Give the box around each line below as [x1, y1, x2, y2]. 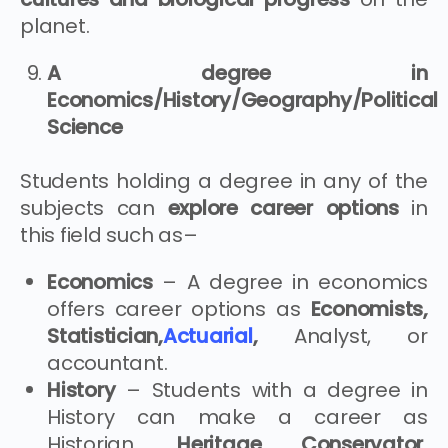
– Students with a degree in [126, 375, 428, 404]
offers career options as [47, 294, 311, 323]
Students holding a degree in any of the [20, 166, 428, 195]
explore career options [167, 193, 412, 222]
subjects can [20, 193, 168, 222]
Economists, [310, 294, 428, 323]
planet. [20, 11, 90, 40]
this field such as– [20, 220, 198, 249]
